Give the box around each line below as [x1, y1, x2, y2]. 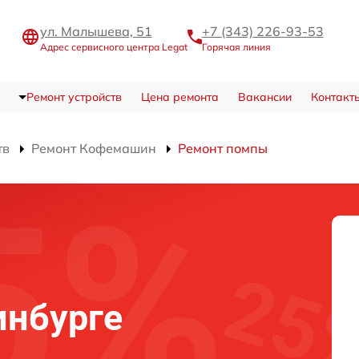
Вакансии [237, 90, 292, 105]
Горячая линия [201, 40, 271, 53]
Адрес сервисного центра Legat [39, 40, 188, 53]
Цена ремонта [140, 90, 219, 105]
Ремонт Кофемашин [31, 140, 156, 157]
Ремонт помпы [178, 140, 268, 157]
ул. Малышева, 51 [39, 22, 152, 39]
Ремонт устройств [26, 90, 122, 105]
